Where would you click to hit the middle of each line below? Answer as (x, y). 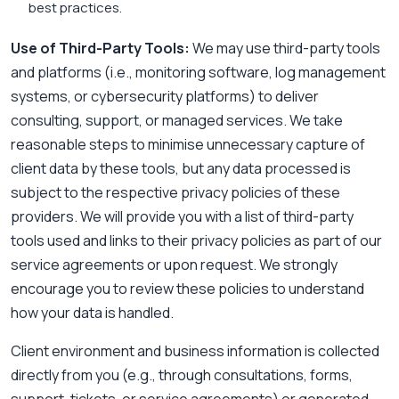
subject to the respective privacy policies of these (175, 193)
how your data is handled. (92, 313)
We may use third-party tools (285, 49)
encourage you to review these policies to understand (187, 289)
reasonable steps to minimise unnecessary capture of (188, 145)
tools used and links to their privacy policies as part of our (196, 241)
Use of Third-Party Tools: (100, 49)
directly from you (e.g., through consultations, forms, (182, 375)
